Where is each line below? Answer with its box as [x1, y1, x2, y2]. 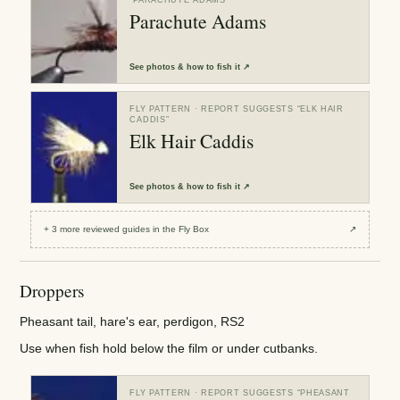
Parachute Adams [129, 7, 267, 34]
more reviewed [57, 224, 123, 235]
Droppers [20, 279, 85, 302]
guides [122, 224, 151, 235]
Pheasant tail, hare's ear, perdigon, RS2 [20, 313, 246, 329]
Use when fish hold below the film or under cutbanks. [20, 341, 319, 356]
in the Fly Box [150, 224, 210, 235]
